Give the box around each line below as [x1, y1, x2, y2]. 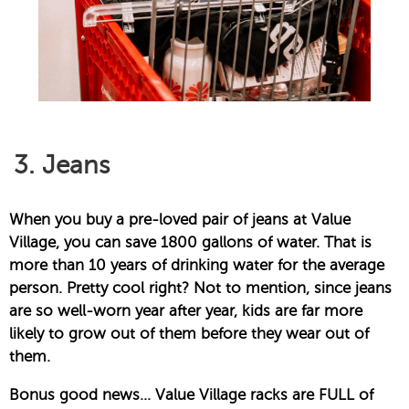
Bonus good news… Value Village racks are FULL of [9, 386, 373, 404]
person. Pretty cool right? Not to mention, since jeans [9, 279, 392, 298]
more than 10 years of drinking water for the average [9, 257, 384, 275]
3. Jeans [14, 151, 110, 180]
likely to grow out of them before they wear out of [9, 325, 369, 343]
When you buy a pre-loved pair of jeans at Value [9, 211, 351, 229]
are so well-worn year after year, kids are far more [9, 302, 362, 320]
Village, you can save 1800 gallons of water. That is [9, 234, 372, 252]
